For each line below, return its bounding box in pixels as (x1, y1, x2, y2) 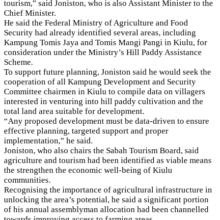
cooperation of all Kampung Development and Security (4, 77, 196, 86)
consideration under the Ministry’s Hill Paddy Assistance (4, 47, 202, 57)
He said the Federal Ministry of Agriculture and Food (4, 18, 188, 27)
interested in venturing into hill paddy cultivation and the (4, 96, 203, 106)
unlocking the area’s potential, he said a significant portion (4, 194, 209, 204)
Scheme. (4, 57, 33, 67)
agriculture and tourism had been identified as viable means (4, 155, 212, 165)
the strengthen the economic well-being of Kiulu (4, 165, 172, 175)
